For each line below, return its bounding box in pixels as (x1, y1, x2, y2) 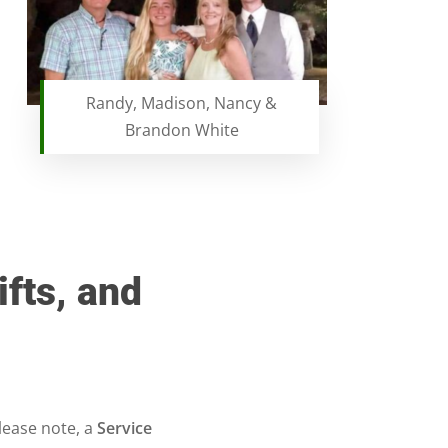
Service (96, 417, 152, 440)
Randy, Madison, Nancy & (86, 92, 277, 115)
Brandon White (124, 119, 239, 142)
